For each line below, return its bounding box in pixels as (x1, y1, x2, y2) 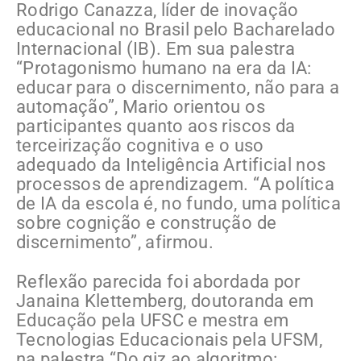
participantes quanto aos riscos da (16, 116, 296, 137)
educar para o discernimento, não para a (16, 77, 340, 98)
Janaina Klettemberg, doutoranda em (16, 291, 314, 312)
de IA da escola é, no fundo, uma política (16, 193, 341, 214)
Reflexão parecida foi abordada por (16, 272, 301, 293)
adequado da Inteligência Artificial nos (16, 155, 326, 176)
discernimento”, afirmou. (16, 232, 218, 253)
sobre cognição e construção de (16, 213, 277, 234)
